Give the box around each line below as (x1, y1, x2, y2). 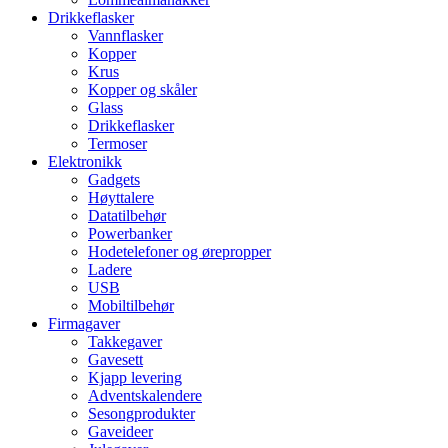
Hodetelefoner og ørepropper (88, 243, 271, 261)
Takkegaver (88, 333, 162, 351)
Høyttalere (88, 189, 154, 207)
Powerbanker (88, 225, 172, 243)
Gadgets (88, 171, 140, 189)
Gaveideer (88, 423, 153, 441)
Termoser (88, 135, 147, 153)
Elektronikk (48, 153, 122, 171)
